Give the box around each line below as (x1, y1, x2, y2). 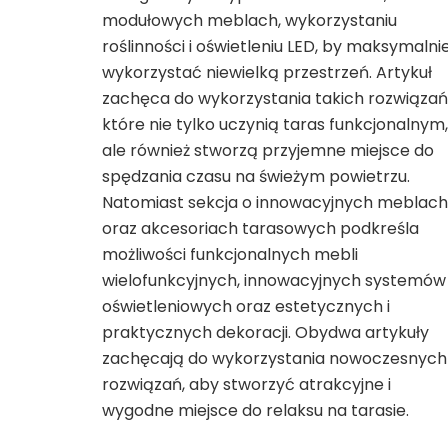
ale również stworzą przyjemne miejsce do (102, 139, 434, 163)
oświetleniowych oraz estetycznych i (102, 295, 390, 319)
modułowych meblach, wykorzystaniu (102, 9, 397, 33)
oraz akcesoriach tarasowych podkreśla (102, 217, 419, 241)
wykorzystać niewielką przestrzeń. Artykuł (102, 61, 432, 85)
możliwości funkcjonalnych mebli (102, 243, 358, 267)
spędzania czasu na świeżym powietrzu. (102, 165, 410, 189)
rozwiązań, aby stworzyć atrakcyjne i (102, 373, 391, 397)
